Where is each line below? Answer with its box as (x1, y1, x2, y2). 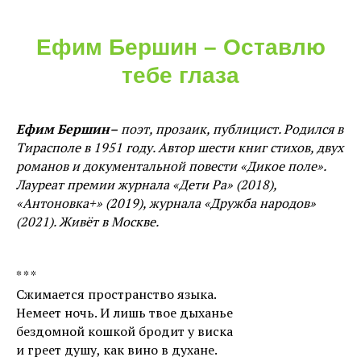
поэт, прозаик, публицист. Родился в (118, 120, 343, 138)
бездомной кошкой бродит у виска (16, 322, 233, 340)
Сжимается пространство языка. (16, 285, 217, 303)
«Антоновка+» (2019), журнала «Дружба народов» (16, 194, 316, 212)
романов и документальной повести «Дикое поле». (16, 157, 326, 175)
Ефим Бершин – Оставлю (35, 35, 326, 60)
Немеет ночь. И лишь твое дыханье (16, 304, 233, 322)
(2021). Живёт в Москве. (16, 213, 159, 230)
